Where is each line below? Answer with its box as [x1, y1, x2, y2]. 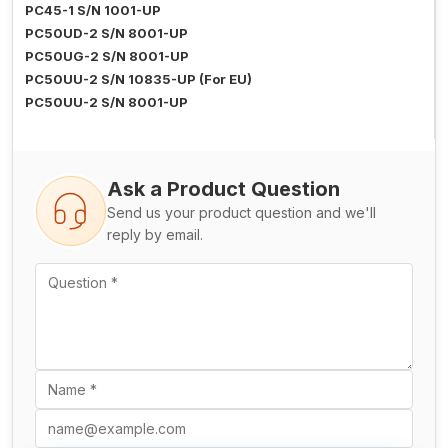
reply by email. [107, 226, 203, 244]
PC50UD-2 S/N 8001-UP [25, 25, 188, 42]
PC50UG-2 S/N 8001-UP [25, 48, 189, 65]
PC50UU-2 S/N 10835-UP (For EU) [25, 71, 252, 88]
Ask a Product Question [107, 177, 340, 202]
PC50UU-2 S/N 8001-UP [25, 94, 188, 111]
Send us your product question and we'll [107, 204, 376, 222]
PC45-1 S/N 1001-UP [25, 2, 161, 19]
